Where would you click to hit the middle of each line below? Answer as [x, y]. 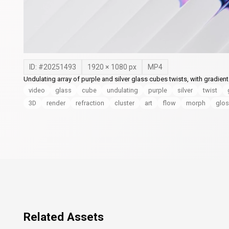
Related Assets [64, 217]
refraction [90, 103]
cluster [124, 103]
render [56, 103]
